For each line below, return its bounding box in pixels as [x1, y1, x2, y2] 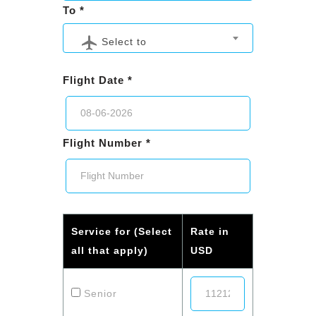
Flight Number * [63, 136, 151, 149]
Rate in [190, 225, 229, 237]
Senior [80, 287, 117, 299]
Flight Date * [63, 73, 133, 86]
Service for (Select [71, 225, 172, 237]
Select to [102, 35, 147, 47]
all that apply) [71, 244, 148, 256]
